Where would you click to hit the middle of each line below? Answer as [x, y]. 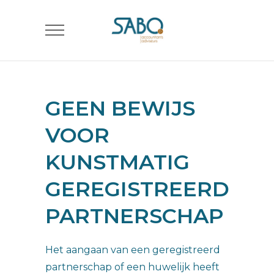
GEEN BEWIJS [120, 108]
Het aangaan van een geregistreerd [133, 250]
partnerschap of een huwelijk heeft [132, 267]
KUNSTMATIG [117, 162]
